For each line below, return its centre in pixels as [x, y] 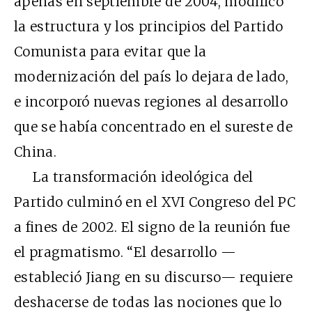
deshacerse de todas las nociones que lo [148, 302]
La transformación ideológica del [134, 177]
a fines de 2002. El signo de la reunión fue [152, 227]
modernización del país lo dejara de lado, [151, 76]
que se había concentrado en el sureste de [154, 126]
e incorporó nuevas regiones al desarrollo [151, 101]
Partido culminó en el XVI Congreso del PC [155, 202]
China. [36, 151]
